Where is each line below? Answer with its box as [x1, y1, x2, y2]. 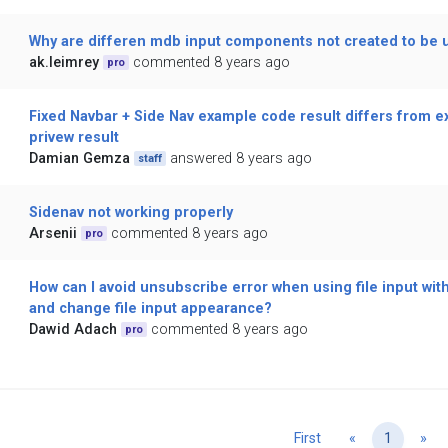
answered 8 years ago [170, 150, 313, 168]
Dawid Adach [28, 321, 117, 339]
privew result [28, 129, 119, 147]
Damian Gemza [28, 150, 130, 168]
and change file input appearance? [28, 300, 272, 318]
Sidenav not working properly [28, 204, 233, 222]
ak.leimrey [28, 54, 99, 72]
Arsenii [28, 225, 77, 243]
